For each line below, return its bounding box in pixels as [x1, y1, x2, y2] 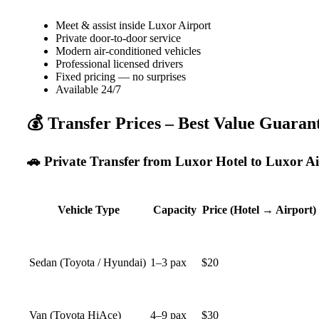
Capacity [152, 203, 197, 216]
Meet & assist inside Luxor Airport [56, 19, 211, 32]
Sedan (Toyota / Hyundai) [29, 256, 146, 268]
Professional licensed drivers [56, 58, 183, 70]
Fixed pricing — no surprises [56, 70, 186, 83]
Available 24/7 [56, 83, 121, 96]
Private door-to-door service [56, 32, 181, 45]
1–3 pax [150, 256, 187, 268]
